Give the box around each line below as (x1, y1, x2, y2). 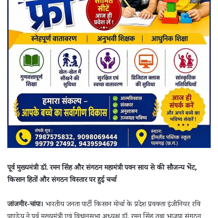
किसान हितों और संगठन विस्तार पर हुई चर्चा (7, 175, 116, 187)
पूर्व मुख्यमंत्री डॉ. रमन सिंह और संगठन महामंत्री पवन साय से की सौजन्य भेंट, (7, 163, 197, 175)
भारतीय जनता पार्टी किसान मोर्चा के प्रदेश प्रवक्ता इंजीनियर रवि (43, 200, 200, 211)
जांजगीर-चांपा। (7, 200, 43, 211)
